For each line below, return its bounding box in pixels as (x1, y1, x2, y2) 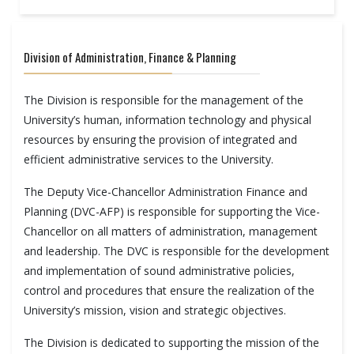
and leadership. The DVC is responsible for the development (24, 243, 330, 258)
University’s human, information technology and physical (24, 112, 311, 127)
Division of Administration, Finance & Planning (24, 48, 236, 66)
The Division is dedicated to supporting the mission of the (24, 335, 319, 350)
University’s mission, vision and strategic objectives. (24, 303, 286, 318)
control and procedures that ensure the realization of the (24, 283, 314, 298)
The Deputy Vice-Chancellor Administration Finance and (24, 184, 307, 199)
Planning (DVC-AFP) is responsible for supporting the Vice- (24, 204, 320, 219)
